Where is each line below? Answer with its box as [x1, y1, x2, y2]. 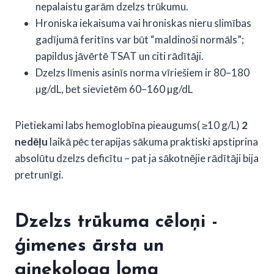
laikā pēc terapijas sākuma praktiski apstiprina [48, 135, 258, 148]
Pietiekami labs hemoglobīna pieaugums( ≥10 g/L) [15, 118, 242, 131]
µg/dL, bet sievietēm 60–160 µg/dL [35, 82, 193, 95]
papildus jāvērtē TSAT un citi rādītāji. [35, 49, 204, 62]
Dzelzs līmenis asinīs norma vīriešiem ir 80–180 [35, 65, 250, 79]
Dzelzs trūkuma [15, 212, 155, 232]
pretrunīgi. [15, 168, 64, 181]
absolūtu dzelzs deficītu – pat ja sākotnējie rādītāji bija [15, 151, 259, 165]
